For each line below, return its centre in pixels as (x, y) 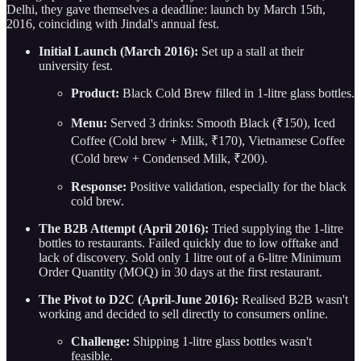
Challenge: (100, 342)
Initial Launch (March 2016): (118, 52)
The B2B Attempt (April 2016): (124, 229)
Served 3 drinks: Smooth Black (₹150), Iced (221, 123)
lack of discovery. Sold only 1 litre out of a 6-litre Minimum (190, 258)
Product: (95, 93)
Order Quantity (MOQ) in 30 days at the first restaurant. (180, 272)
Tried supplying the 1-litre (276, 229)
